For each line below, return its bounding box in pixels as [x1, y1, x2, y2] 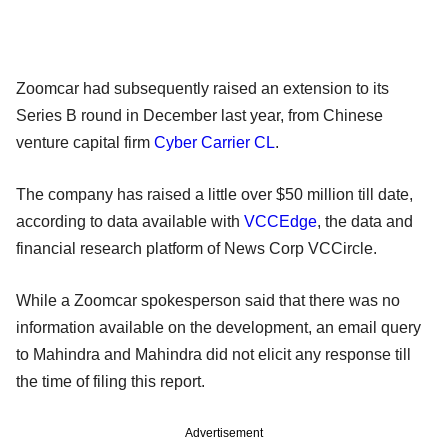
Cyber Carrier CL [154, 133, 275, 151]
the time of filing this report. [16, 372, 205, 390]
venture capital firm [16, 133, 154, 151]
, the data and [317, 212, 413, 230]
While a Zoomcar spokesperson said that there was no [16, 291, 400, 309]
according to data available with [16, 212, 244, 230]
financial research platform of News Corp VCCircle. [16, 239, 377, 257]
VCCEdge [244, 212, 317, 230]
